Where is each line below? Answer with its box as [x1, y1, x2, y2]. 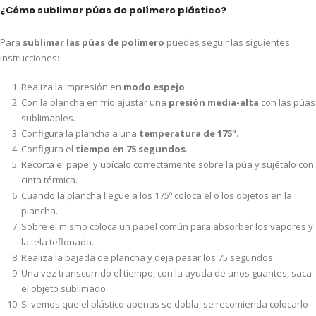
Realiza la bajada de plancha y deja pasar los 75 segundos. [20, 250, 275, 264]
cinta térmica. [20, 173, 78, 186]
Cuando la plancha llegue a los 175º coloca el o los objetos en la [20, 188, 292, 202]
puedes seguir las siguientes [166, 36, 290, 49]
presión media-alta [168, 95, 259, 109]
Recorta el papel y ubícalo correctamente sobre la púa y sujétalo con [20, 157, 314, 171]
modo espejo [123, 80, 185, 93]
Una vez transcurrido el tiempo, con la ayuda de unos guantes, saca [20, 266, 312, 279]
